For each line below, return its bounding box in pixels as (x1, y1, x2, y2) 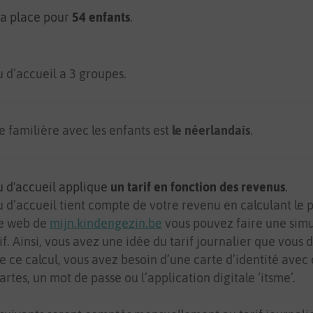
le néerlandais (172, 123, 250, 138)
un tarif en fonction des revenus (110, 180, 285, 194)
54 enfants (72, 10, 130, 24)
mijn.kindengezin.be (50, 216, 162, 231)
